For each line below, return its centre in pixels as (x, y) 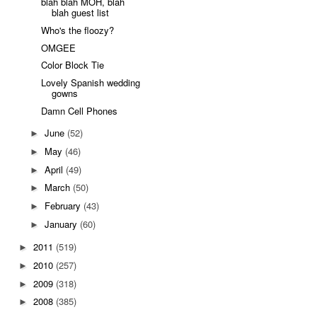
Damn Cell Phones (80, 110)
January (62, 224)
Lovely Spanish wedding (91, 83)
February (64, 206)
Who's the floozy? (78, 30)
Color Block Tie (73, 65)
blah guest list (81, 13)
